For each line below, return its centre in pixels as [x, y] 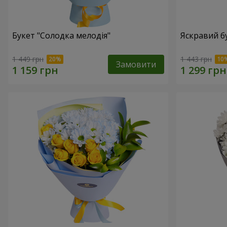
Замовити [136, 64]
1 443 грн [196, 59]
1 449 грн [28, 59]
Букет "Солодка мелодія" [61, 36]
